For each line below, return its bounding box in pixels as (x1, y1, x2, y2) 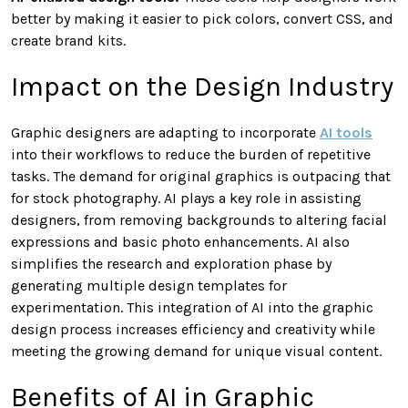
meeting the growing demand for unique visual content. (11, 342, 382, 360)
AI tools (320, 123, 372, 141)
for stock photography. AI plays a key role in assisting (11, 189, 362, 207)
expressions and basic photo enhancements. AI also (11, 232, 350, 250)
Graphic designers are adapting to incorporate (11, 123, 320, 141)
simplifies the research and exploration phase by (11, 254, 331, 272)
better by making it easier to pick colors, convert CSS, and (11, 9, 393, 27)
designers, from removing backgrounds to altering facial (11, 210, 387, 229)
